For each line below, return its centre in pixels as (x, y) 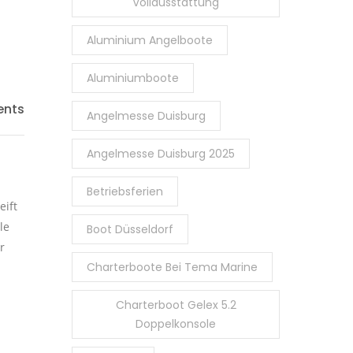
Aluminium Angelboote (150, 40)
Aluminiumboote (133, 78)
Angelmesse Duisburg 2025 (161, 154)
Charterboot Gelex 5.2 (176, 305)
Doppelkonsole (176, 324)
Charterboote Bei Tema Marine (172, 267)
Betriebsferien (125, 191)
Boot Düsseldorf (130, 229)
